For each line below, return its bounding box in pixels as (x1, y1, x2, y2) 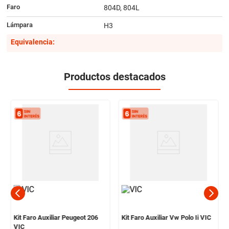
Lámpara (6, 21, 33, 29)
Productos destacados (63, 70, 166, 83)
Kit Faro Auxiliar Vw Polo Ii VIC (122, 213, 212, 221)
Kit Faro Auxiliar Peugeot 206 (13, 213, 98, 221)
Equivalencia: (10, 38, 55, 47)
